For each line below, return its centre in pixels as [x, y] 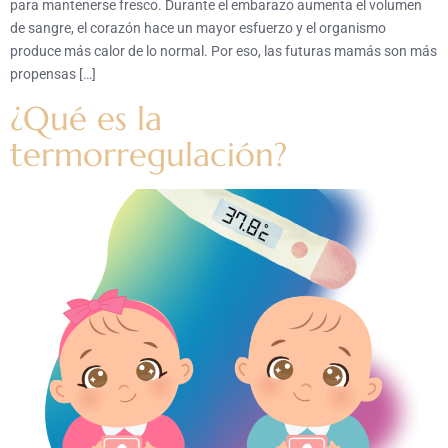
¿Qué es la [86, 119]
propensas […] [53, 74]
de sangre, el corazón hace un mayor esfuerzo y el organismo [198, 28]
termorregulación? [148, 155]
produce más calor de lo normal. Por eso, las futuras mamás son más [223, 51]
